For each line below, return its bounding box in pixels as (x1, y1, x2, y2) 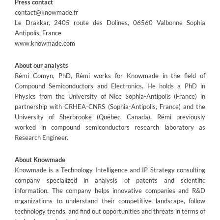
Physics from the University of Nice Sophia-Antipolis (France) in (15, 92, 205, 100)
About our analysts (15, 61, 68, 69)
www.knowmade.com (15, 39, 75, 47)
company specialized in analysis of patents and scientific (15, 176, 205, 184)
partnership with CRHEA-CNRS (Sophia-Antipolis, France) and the (15, 102, 205, 110)
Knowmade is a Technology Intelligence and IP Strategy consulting (15, 165, 205, 174)
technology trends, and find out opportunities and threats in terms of (15, 207, 205, 215)
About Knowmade (15, 155, 65, 164)
